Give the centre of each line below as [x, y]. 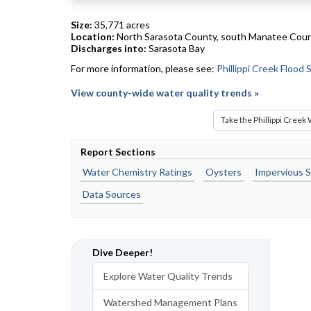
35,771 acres [121, 25]
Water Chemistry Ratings [137, 172]
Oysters [224, 172]
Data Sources [112, 194]
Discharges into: [110, 48]
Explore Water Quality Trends [168, 276]
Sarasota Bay [177, 48]
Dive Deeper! [123, 252]
